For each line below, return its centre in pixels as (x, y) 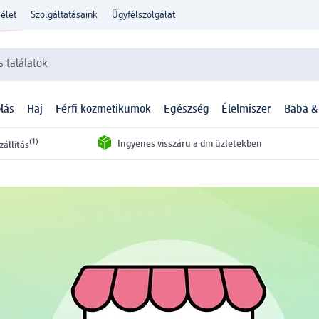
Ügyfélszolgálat (143, 15)
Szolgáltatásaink (64, 15)
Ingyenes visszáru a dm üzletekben (189, 143)
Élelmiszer (247, 110)
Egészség (186, 110)
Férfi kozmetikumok (103, 110)
